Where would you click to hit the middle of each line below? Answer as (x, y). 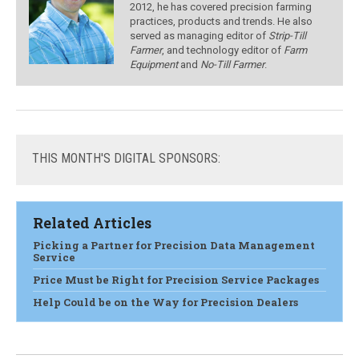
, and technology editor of (223, 50)
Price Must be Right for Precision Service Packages (176, 280)
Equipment (154, 65)
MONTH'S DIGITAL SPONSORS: (141, 158)
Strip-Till (288, 36)
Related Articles (92, 223)
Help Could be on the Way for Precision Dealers (165, 302)
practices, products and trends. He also (222, 21)
